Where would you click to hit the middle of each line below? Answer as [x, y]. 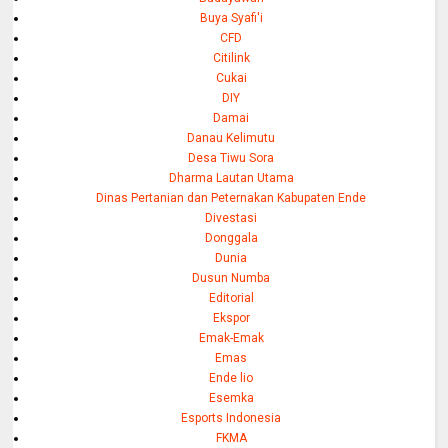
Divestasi [231, 218]
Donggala [231, 238]
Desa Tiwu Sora [231, 158]
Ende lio [231, 378]
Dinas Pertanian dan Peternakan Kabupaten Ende [231, 198]
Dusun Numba [231, 278]
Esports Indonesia [231, 418]
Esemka [231, 398]
